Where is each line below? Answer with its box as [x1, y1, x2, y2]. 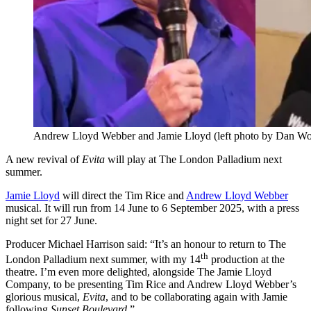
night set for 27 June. [6, 215, 97, 227]
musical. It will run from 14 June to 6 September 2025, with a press [6, 202, 299, 215]
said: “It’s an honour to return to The [124, 238, 286, 251]
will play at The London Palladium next [108, 153, 282, 166]
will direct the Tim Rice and [60, 190, 186, 202]
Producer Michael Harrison [6, 238, 124, 251]
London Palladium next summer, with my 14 [6, 253, 201, 266]
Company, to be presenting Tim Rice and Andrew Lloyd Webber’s [6, 278, 296, 291]
